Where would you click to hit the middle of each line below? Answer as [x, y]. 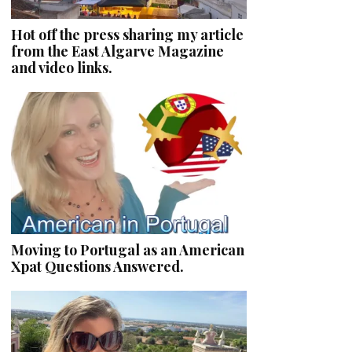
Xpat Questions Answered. [97, 267]
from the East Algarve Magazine [117, 51]
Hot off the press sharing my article [127, 34]
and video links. [62, 67]
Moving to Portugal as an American [128, 250]
